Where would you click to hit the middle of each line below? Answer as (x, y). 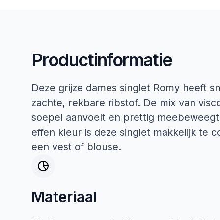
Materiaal (64, 197)
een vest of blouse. (76, 147)
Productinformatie (102, 60)
